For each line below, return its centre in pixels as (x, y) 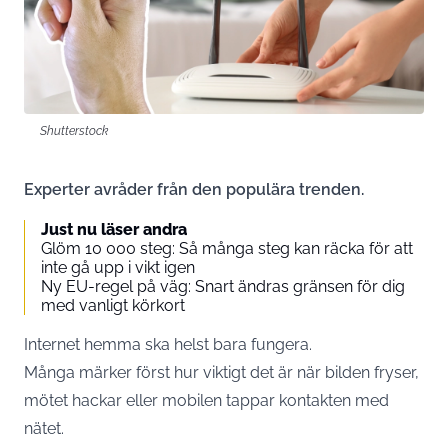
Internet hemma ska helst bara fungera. (168, 344)
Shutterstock (74, 130)
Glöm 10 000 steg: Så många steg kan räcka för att (227, 248)
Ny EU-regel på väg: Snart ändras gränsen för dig (223, 286)
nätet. (44, 428)
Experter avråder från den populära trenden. (194, 189)
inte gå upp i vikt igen (118, 267)
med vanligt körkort (113, 305)
